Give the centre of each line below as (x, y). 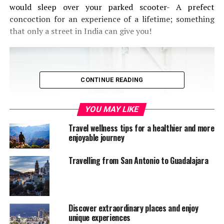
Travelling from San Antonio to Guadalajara (138, 160)
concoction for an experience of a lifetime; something (112, 19)
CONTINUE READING (112, 80)
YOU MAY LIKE (112, 109)
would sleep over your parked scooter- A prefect (112, 7)
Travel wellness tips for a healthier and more (141, 128)
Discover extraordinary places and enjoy (133, 208)
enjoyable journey (96, 137)
